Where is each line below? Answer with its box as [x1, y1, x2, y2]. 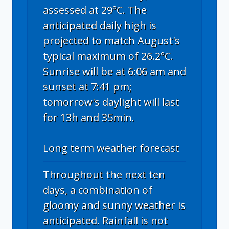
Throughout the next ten [43, 167, 165, 181]
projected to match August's [43, 33, 180, 48]
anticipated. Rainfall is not [43, 213, 168, 227]
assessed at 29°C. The [43, 3, 147, 17]
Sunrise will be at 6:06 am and [43, 64, 186, 78]
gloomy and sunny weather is [43, 198, 186, 212]
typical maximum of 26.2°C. [43, 49, 173, 63]
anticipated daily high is [43, 18, 156, 32]
